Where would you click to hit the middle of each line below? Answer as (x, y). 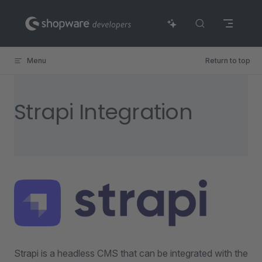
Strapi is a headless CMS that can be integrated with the (131, 253)
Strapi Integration (104, 112)
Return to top (228, 61)
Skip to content (41, 16)
